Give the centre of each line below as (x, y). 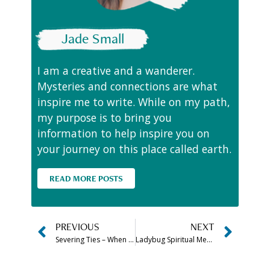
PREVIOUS (78, 226)
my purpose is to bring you (105, 117)
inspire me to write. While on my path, (134, 102)
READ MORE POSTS (86, 178)
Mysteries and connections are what (128, 86)
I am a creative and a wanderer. (116, 70)
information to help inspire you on (124, 133)
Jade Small (93, 38)
